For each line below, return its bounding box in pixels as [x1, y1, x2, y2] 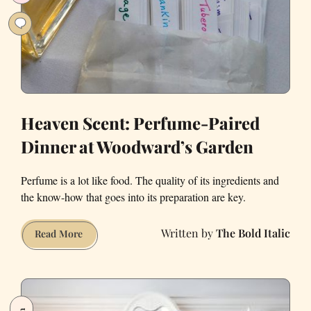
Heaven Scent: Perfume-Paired [21, 111, 260, 134]
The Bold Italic [216, 226, 290, 241]
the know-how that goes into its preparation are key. [21, 189, 246, 204]
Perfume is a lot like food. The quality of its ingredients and [21, 172, 279, 187]
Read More [35, 226, 83, 240]
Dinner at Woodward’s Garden [21, 135, 253, 158]
